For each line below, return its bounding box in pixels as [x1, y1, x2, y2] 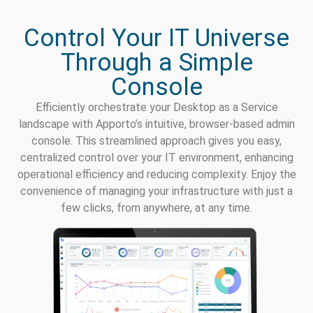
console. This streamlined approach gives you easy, [31, 133, 282, 147]
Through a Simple [60, 48, 253, 77]
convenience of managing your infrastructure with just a [20, 184, 293, 198]
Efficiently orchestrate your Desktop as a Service [35, 100, 278, 114]
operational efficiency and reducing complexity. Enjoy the [17, 167, 296, 181]
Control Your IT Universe [24, 23, 289, 52]
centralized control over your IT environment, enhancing [20, 150, 293, 164]
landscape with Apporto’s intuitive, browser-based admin [18, 117, 295, 131]
